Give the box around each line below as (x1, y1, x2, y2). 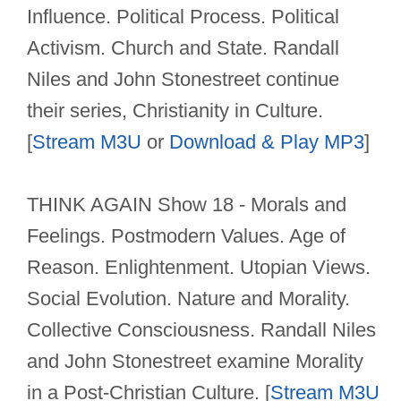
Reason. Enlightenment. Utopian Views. (27, 256, 371, 279)
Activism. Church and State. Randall (27, 37, 339, 60)
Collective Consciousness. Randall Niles (27, 319, 376, 342)
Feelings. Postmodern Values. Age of (27, 225, 346, 248)
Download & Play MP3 (169, 131, 364, 154)
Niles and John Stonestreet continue (27, 68, 339, 91)
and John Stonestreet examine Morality (27, 350, 363, 373)
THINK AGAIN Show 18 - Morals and (27, 193, 346, 217)
